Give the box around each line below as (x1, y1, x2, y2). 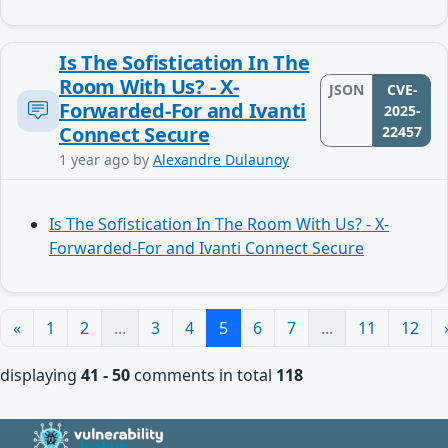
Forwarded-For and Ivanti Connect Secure (49, 236, 364, 259)
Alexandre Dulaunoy (153, 149, 289, 169)
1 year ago (59, 149, 129, 169)
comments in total (130, 363, 276, 386)
